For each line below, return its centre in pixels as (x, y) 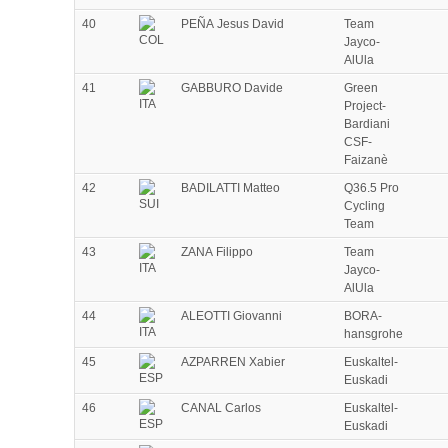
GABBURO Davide (232, 88)
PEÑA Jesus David (232, 24)
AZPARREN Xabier (233, 362)
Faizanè (366, 160)
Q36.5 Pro (371, 188)
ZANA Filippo (217, 252)
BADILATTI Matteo (230, 188)
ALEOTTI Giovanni (231, 316)
